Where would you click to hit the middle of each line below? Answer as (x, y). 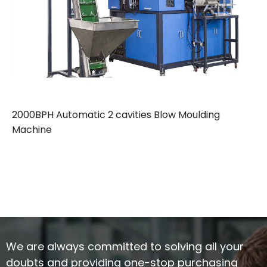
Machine (32, 130)
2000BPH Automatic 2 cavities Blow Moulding (116, 115)
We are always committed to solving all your (125, 247)
